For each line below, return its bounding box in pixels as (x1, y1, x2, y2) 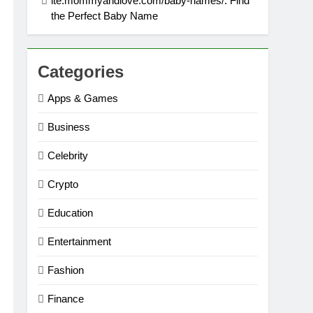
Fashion (48, 264, 85, 276)
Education (48, 207, 94, 219)
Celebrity (48, 150, 89, 161)
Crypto (48, 178, 79, 190)
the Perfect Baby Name (51, 10, 159, 22)
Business (48, 121, 91, 133)
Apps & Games (48, 92, 119, 104)
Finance (48, 293, 85, 305)
